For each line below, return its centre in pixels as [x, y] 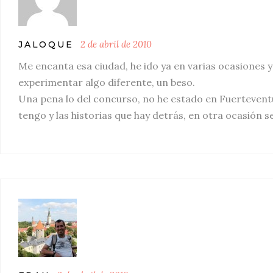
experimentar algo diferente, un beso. [107, 82]
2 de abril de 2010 [116, 44]
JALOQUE [46, 44]
